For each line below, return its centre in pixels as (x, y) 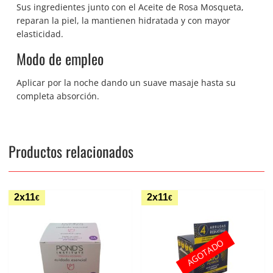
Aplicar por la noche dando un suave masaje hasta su (126, 83)
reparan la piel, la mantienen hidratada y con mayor (124, 21)
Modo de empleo (60, 59)
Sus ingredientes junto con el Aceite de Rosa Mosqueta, (130, 7)
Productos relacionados (71, 151)
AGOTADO (205, 253)
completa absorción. (58, 96)
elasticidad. (40, 34)
